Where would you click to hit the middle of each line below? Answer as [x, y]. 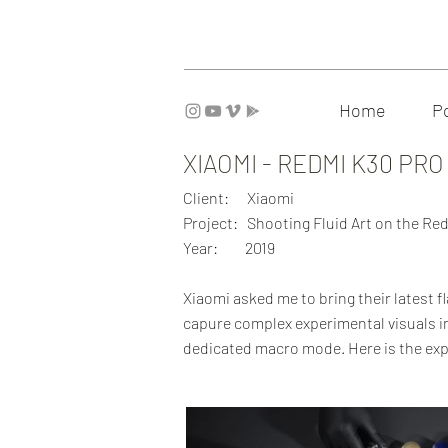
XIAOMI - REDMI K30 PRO [313, 163]
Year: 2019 [229, 247]
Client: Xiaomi [238, 197]
